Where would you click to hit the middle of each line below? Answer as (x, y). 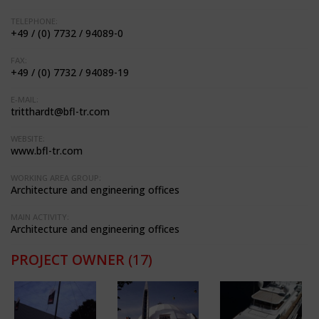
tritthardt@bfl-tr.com (60, 112)
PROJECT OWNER (68, 260)
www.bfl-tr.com (47, 151)
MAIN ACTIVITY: (40, 217)
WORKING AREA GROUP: (56, 178)
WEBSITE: (28, 139)
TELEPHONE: (34, 21)
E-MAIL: (25, 100)
